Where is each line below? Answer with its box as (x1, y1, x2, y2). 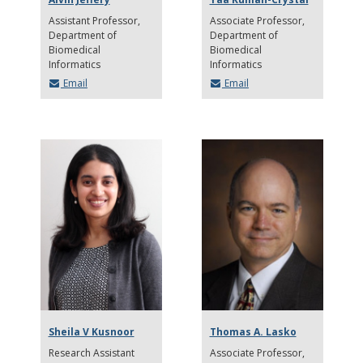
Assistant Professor (48, 13, 138, 28)
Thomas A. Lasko (209, 324, 297, 339)
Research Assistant (48, 345, 135, 360)
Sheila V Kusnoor (48, 324, 135, 339)
